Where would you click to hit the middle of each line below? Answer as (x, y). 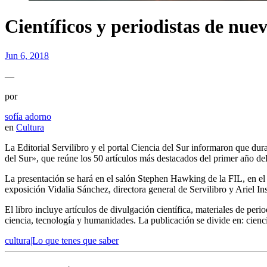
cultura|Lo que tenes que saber (62, 240)
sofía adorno (28, 116)
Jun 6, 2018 (27, 55)
